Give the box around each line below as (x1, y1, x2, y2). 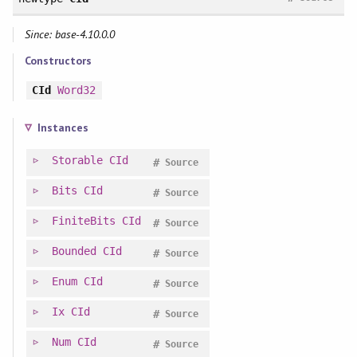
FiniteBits (51, 214, 116, 227)
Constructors (24, 53, 92, 68)
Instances (37, 120, 88, 135)
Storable (51, 153, 103, 167)
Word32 (57, 83, 96, 96)
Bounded (51, 244, 96, 257)
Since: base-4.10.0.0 (24, 26, 116, 41)
